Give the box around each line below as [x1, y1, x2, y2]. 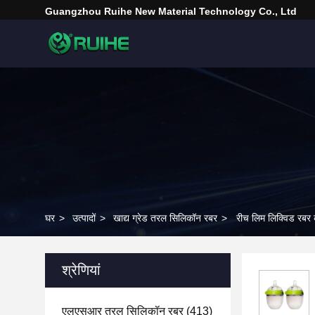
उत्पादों [72, 212, 96, 224]
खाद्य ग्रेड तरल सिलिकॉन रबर [113, 212, 217, 224]
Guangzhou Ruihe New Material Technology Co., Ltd [45, 6, 297, 17]
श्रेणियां [62, 262, 101, 278]
